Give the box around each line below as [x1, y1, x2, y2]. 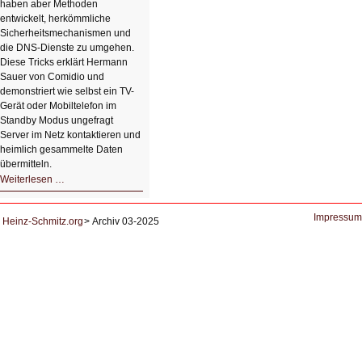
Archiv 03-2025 [92, 216, 159, 227]
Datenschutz [64, 202, 119, 213]
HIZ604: [64, 173, 99, 184]
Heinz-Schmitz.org [2, 216, 83, 227]
